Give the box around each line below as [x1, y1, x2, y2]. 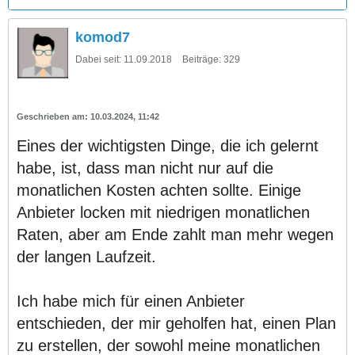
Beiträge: [182, 53, 221, 65]
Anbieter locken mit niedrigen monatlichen [17, 203, 310, 221]
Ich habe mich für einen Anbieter [17, 292, 245, 310]
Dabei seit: [75, 53, 121, 65]
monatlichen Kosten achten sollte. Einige [17, 181, 301, 199]
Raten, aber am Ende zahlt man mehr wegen [17, 225, 334, 243]
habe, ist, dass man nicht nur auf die [17, 158, 273, 177]
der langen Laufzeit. [17, 247, 156, 265]
